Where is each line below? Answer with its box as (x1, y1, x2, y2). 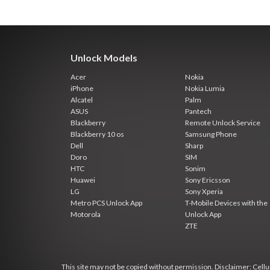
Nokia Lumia (185, 84, 225, 93)
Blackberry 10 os (71, 130, 124, 139)
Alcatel (71, 95, 93, 104)
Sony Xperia (185, 187, 223, 196)
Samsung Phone (185, 130, 237, 139)
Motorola (71, 210, 101, 219)
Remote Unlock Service (185, 118, 260, 127)
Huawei (71, 175, 95, 184)
